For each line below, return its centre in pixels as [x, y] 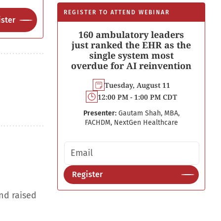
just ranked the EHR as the [131, 45]
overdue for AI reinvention [131, 66]
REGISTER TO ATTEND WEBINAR [117, 12]
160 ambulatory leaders [131, 35]
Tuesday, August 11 [137, 85]
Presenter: [100, 113]
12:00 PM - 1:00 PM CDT [137, 97]
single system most [131, 55]
